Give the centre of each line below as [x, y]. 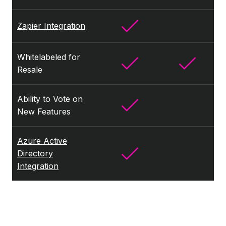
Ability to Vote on [50, 99]
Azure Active [42, 141]
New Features [44, 112]
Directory [35, 154]
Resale [30, 70]
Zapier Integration [51, 26]
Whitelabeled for [49, 57]
